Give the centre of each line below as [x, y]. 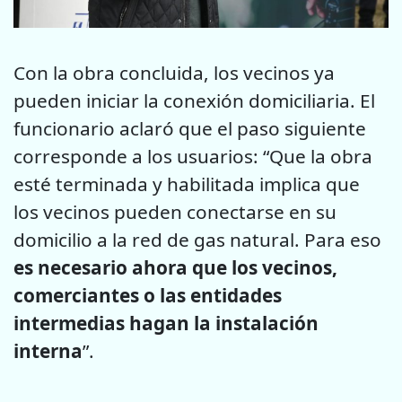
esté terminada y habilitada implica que [187, 184]
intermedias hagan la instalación [166, 323]
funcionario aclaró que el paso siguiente [190, 129]
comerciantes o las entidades [148, 296]
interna [48, 351]
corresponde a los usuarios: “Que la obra [193, 157]
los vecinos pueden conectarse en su [175, 212]
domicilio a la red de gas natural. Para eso [197, 240]
